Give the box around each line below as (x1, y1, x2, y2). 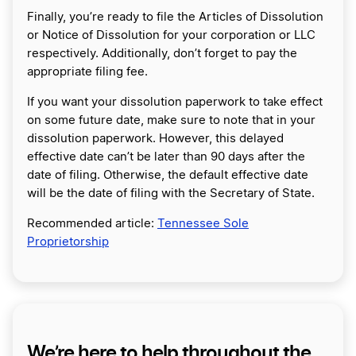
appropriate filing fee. (27, 65, 148, 78)
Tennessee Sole (157, 217, 249, 230)
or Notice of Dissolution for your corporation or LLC (27, 29, 315, 41)
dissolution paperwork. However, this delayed (27, 132, 284, 145)
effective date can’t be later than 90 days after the (27, 150, 305, 163)
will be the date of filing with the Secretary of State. (27, 187, 318, 199)
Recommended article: (27, 217, 157, 230)
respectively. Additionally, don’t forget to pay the (27, 47, 297, 60)
